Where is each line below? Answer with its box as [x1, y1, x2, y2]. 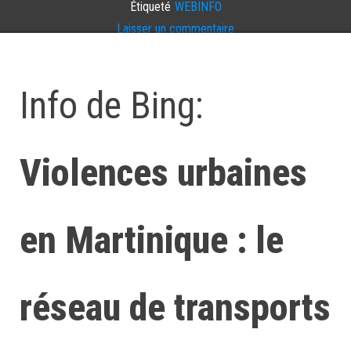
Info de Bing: [20, 83, 204, 128]
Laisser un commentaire [117, 20, 234, 36]
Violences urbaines [20, 150, 307, 195]
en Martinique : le [20, 218, 284, 262]
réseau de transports [20, 285, 331, 330]
